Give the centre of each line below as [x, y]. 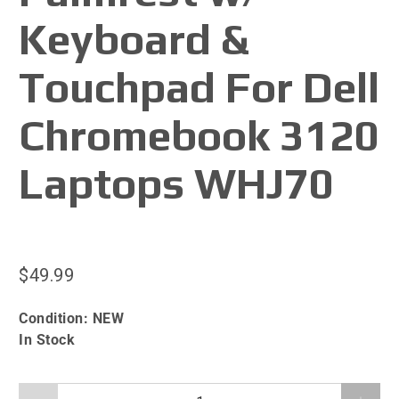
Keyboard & [134, 39]
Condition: [56, 318]
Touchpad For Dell [199, 87]
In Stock [47, 339]
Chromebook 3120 [199, 135]
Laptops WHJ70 [177, 183]
